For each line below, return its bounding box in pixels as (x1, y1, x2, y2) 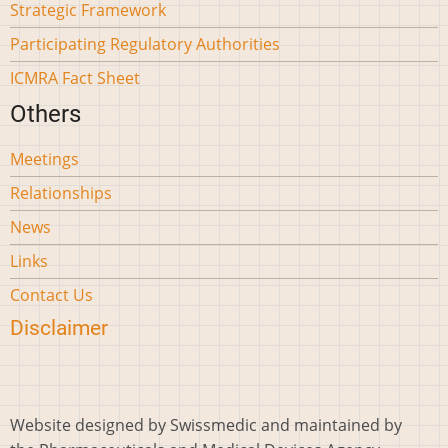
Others (10, 100, 81, 129)
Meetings (10, 148, 79, 171)
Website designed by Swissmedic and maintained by (10, 413, 402, 436)
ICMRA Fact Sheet (10, 67, 140, 90)
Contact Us (10, 284, 93, 307)
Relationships (10, 182, 112, 205)
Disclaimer (10, 316, 108, 341)
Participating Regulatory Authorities (10, 33, 280, 56)
